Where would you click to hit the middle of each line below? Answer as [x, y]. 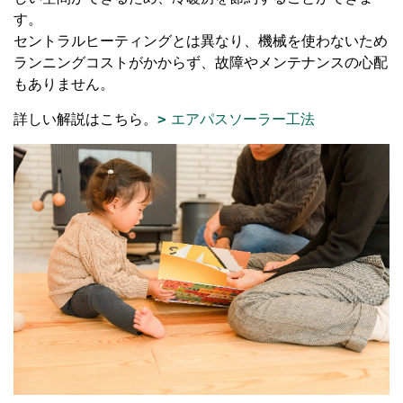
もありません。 [64, 84]
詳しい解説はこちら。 [85, 119]
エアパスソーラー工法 [243, 119]
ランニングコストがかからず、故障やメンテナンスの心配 [201, 62]
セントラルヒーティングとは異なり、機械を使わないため [201, 40]
